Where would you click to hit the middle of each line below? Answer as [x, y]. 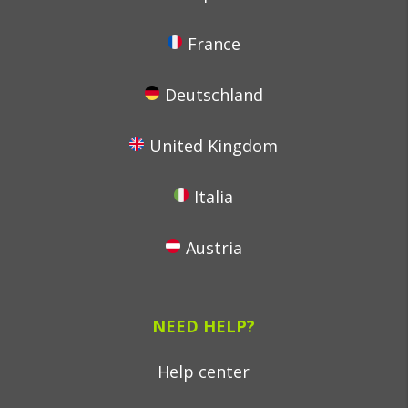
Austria [214, 248]
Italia [214, 197]
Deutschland [214, 95]
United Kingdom [214, 146]
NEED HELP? [204, 326]
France [214, 44]
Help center [204, 372]
